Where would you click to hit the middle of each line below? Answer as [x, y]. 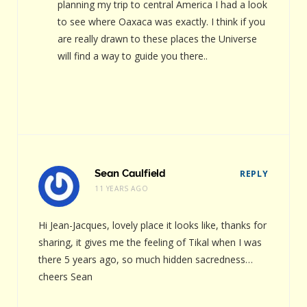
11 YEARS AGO [122, 188]
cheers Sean [65, 276]
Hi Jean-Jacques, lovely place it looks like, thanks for [152, 225]
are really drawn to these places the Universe [157, 38]
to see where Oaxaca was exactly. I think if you [161, 21]
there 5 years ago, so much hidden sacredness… [146, 259]
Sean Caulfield [130, 173]
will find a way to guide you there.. [133, 56]
